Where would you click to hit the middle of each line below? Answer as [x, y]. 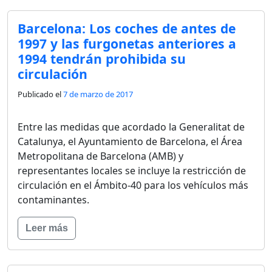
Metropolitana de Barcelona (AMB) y [100, 156]
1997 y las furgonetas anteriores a [127, 43]
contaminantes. [53, 199]
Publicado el [40, 94]
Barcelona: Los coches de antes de [127, 28]
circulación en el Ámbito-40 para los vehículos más [133, 185]
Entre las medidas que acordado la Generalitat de [131, 127]
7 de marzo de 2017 [98, 94]
